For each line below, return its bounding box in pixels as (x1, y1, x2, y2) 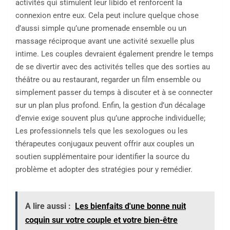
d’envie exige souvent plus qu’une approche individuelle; (15, 113, 205, 123)
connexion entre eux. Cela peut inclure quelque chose (15, 11, 199, 21)
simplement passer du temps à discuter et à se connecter (15, 88, 213, 98)
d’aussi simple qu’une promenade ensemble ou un (15, 24, 186, 33)
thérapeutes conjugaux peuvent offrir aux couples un (15, 139, 194, 149)
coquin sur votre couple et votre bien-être (25, 215, 178, 225)
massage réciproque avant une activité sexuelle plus (15, 36, 195, 46)
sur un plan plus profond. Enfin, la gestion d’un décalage (15, 101, 205, 110)
